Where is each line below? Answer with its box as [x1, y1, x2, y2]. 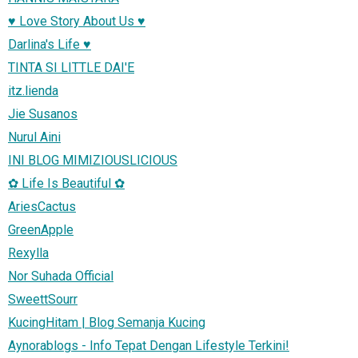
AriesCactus [8, 198, 76, 214]
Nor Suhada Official [8, 268, 113, 284]
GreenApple [8, 221, 74, 237]
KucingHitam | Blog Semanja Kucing [8, 314, 205, 330]
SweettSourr [8, 291, 78, 307]
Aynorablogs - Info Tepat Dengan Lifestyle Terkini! [8, 337, 289, 353]
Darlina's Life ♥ [8, 36, 91, 52]
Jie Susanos [8, 105, 78, 121]
